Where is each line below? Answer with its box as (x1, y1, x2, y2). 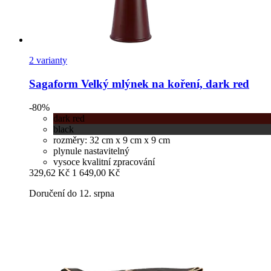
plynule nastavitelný (53, 145, 129, 156)
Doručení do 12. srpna (29, 188, 114, 198)
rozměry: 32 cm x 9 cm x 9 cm (53, 134, 170, 145)
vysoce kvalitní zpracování (53, 156, 155, 167)
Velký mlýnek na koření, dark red (78, 77, 249, 91)
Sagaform (29, 77, 78, 91)
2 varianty (29, 55, 67, 66)
